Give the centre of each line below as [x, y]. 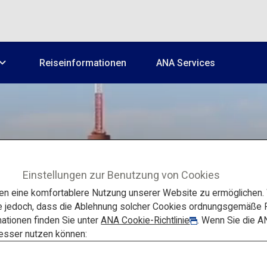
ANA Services [186, 63]
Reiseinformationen [83, 63]
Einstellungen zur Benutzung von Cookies [121, 175]
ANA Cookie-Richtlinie [145, 220]
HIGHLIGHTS [133, 230]
